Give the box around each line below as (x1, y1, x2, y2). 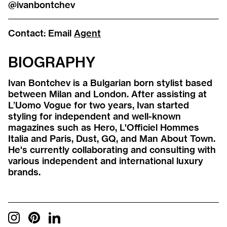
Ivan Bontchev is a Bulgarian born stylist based (8, 77, 212, 89)
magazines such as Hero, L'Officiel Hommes (8, 122, 199, 133)
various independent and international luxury (8, 155, 203, 167)
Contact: (8, 27, 48, 39)
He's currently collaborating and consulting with (8, 144, 216, 156)
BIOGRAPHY (8, 53, 95, 71)
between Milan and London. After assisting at (8, 88, 207, 100)
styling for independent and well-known (8, 110, 181, 122)
